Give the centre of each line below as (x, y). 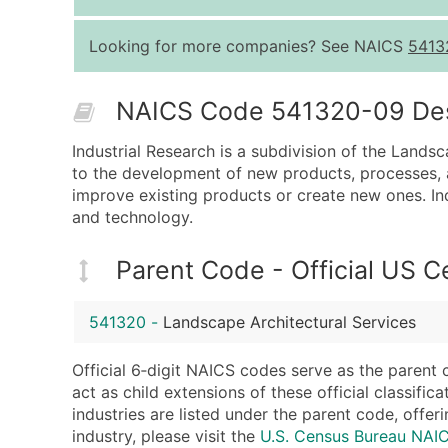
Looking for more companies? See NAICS (248, 46)
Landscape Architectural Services (289, 322)
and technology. (132, 217)
